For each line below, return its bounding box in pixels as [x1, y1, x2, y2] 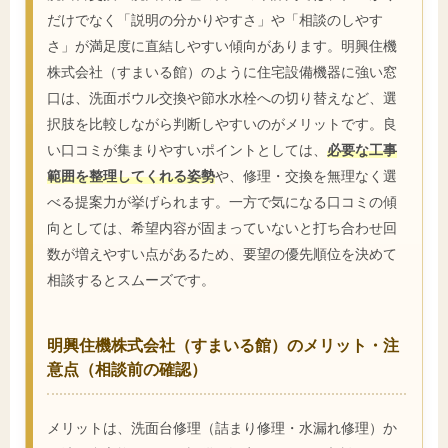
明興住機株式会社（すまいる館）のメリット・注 [47, 335, 399, 355]
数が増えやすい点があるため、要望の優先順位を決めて [47, 245, 397, 263]
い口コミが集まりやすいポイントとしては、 [47, 141, 327, 159]
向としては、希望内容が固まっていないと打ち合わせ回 [47, 219, 397, 237]
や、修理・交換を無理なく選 [215, 167, 397, 185]
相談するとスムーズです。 [47, 271, 215, 289]
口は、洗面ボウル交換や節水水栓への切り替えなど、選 [47, 89, 397, 107]
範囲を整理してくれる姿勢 [47, 167, 215, 185]
